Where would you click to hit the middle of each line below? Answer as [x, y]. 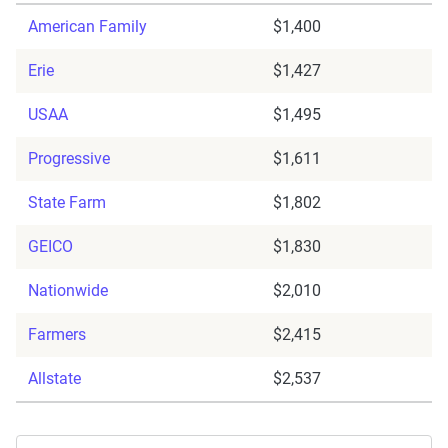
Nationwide [68, 291]
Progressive [69, 159]
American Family [87, 27]
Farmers [57, 335]
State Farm [67, 203]
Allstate [54, 379]
